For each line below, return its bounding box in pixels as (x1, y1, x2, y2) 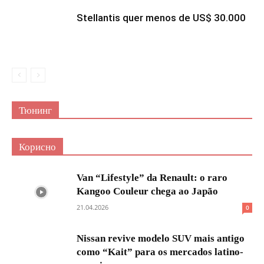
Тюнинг (19, 104, 52, 116)
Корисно (19, 141, 56, 153)
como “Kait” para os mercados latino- (77, 246, 243, 258)
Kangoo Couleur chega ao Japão (77, 185, 218, 197)
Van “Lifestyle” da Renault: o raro (77, 171, 227, 183)
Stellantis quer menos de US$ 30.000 (77, 11, 246, 24)
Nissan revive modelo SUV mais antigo (77, 232, 245, 244)
